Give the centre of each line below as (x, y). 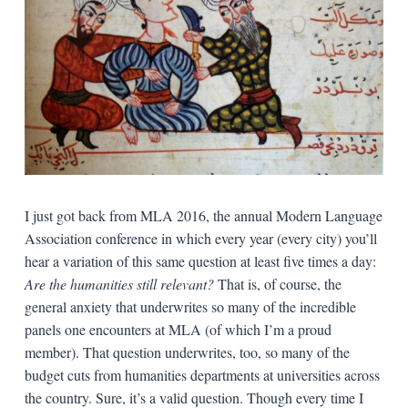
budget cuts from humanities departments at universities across (202, 375)
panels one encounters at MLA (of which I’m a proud (178, 330)
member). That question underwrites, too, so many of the (187, 352)
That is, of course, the (277, 284)
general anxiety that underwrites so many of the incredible (190, 307)
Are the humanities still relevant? (119, 284)
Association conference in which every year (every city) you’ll (200, 239)
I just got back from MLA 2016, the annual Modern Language (203, 216)
